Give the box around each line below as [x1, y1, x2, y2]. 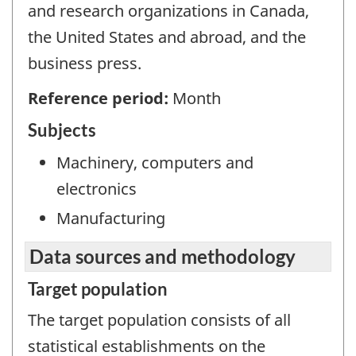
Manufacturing [56, 207, 165, 229]
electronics [56, 177, 137, 199]
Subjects [28, 118, 96, 141]
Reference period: [28, 87, 172, 110]
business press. [28, 52, 141, 74]
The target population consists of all [28, 309, 291, 331]
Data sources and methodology [29, 245, 296, 269]
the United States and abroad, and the [28, 25, 306, 48]
